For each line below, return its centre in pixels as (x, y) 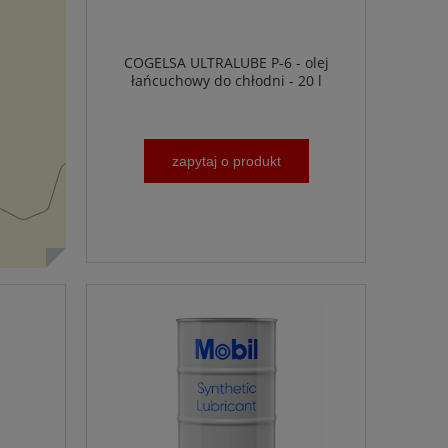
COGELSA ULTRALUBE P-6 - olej (226, 63)
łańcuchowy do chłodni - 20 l (226, 81)
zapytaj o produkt (226, 160)
